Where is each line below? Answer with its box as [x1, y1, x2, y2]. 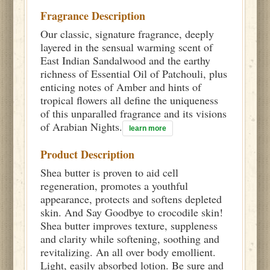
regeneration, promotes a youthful [40, 178, 189, 193]
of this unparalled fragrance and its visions [40, 106, 227, 121]
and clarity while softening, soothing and [40, 231, 220, 246]
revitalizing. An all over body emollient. [40, 245, 216, 259]
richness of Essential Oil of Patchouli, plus [40, 66, 228, 81]
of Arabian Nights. [40, 119, 123, 134]
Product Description [40, 146, 135, 162]
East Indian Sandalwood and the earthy [40, 53, 211, 67]
